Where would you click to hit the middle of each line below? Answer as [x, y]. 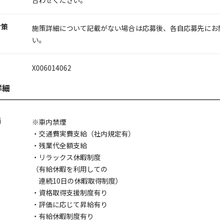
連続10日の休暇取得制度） [77, 180]
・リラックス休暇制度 [67, 157]
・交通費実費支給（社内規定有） [84, 133]
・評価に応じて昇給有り [70, 204]
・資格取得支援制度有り [70, 192]
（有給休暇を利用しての [70, 169]
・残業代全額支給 [60, 145]
